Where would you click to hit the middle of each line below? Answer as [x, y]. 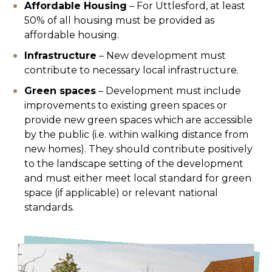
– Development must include [168, 91]
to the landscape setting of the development [134, 164]
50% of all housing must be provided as [119, 21]
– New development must [161, 56]
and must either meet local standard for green [138, 178]
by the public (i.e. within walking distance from [136, 135]
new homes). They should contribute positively [138, 149]
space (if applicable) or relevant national [121, 193]
